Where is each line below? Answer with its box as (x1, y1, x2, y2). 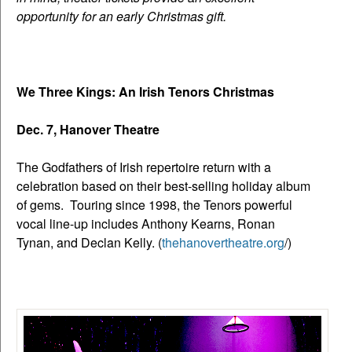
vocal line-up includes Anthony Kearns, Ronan (16, 214, 275, 233)
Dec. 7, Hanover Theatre (16, 119, 159, 138)
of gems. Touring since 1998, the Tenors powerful (16, 195, 292, 214)
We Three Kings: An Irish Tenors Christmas (16, 82, 274, 101)
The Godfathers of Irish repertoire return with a (16, 157, 271, 176)
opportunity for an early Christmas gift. (16, 6, 226, 25)
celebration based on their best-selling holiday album (16, 176, 310, 195)
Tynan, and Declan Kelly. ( (16, 233, 162, 251)
